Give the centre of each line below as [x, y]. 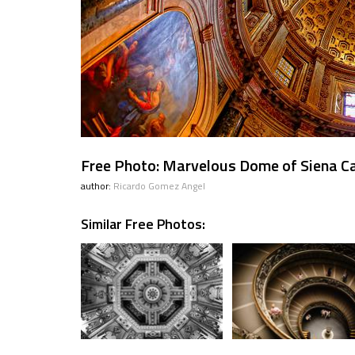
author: [97, 186]
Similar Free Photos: [143, 224]
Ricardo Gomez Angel [159, 186]
